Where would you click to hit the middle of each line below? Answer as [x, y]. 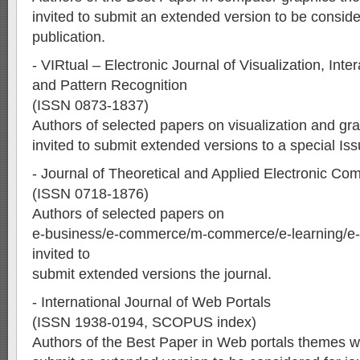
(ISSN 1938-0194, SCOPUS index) [144, 322]
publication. [69, 37]
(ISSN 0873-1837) [90, 105]
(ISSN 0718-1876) [90, 194]
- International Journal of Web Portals [151, 302]
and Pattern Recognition [110, 85]
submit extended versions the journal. [152, 274]
